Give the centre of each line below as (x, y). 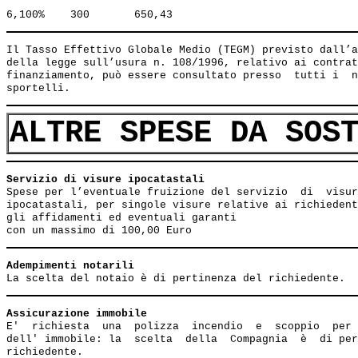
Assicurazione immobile (77, 314)
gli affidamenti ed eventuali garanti (121, 218)
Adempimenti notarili (70, 266)
